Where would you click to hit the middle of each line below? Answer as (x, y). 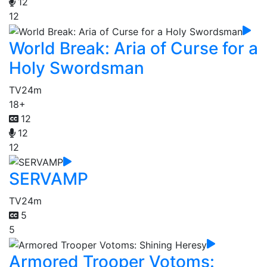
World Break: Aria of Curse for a (133, 48)
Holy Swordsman (77, 68)
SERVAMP (49, 179)
